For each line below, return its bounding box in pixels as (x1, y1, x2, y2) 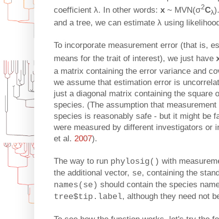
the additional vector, (54, 168, 132, 178)
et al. (54, 134, 74, 144)
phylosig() (110, 157, 159, 167)
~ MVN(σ (165, 5, 201, 15)
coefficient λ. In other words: (54, 5, 160, 15)
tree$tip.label (54, 192, 122, 202)
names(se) (54, 180, 98, 190)
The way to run (54, 156, 110, 166)
